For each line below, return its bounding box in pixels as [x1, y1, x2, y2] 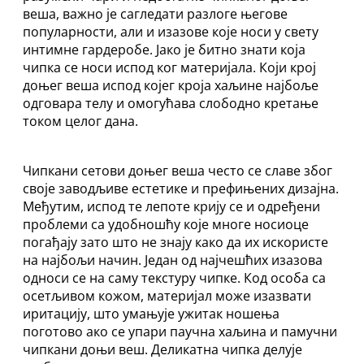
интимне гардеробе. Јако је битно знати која [23, 41, 305, 59]
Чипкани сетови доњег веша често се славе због [23, 161, 332, 180]
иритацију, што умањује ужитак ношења [23, 304, 279, 323]
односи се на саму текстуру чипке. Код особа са [23, 268, 326, 287]
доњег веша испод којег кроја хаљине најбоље [23, 76, 318, 95]
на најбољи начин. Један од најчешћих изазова [23, 250, 323, 269]
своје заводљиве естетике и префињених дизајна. [23, 179, 339, 197]
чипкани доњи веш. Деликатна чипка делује [23, 340, 302, 358]
